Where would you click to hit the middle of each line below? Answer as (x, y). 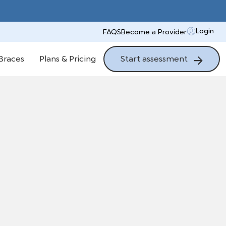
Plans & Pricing (68, 59)
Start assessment (155, 59)
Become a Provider (154, 32)
